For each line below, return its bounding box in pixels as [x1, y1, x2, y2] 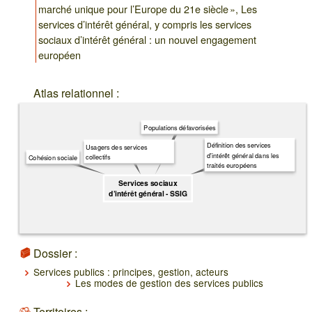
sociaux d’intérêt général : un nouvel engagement [38, 32, 257, 47]
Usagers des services [86, 141, 148, 152]
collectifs [86, 151, 111, 162]
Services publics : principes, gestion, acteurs [33, 264, 228, 279]
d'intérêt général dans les [207, 150, 279, 159]
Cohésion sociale [28, 152, 77, 162]
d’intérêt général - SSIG [109, 187, 187, 198]
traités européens [207, 159, 257, 170]
